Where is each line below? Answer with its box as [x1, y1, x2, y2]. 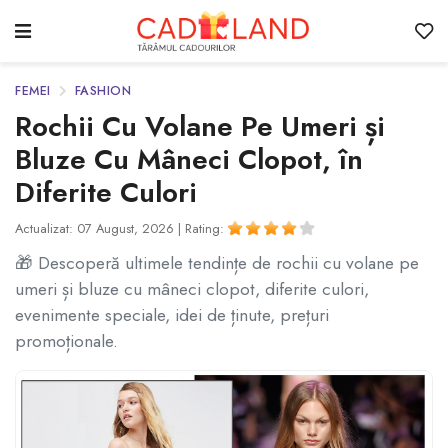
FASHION [74, 82, 131, 100]
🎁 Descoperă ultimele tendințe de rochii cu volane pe [15, 250, 419, 277]
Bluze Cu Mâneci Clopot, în [15, 139, 363, 180]
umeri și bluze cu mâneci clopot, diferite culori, [15, 276, 369, 303]
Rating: [185, 218, 228, 238]
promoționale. [15, 328, 118, 355]
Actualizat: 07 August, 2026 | [15, 218, 185, 238]
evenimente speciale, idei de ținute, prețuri [15, 302, 329, 329]
